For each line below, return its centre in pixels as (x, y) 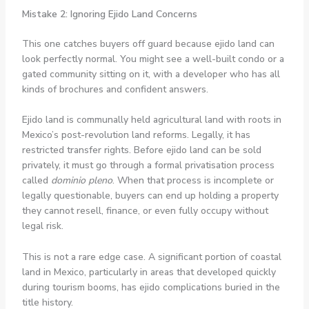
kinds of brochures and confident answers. (115, 89)
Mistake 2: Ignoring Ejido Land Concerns (109, 14)
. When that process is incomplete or (193, 181)
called (36, 181)
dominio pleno (81, 181)
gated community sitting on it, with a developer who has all (151, 74)
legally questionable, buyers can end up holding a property (150, 196)
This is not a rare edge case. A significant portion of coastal (151, 257)
